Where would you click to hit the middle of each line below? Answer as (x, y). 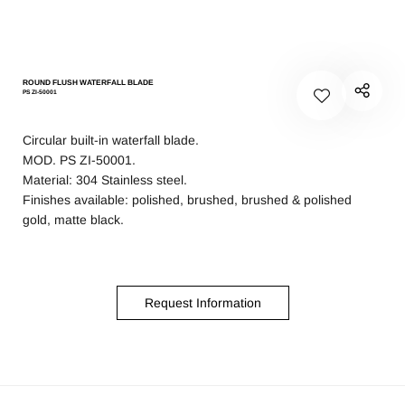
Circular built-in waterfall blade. (111, 140)
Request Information (202, 302)
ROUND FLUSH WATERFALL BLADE (88, 82)
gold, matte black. (73, 219)
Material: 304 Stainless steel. (105, 179)
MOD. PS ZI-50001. (79, 160)
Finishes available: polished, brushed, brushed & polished (187, 199)
